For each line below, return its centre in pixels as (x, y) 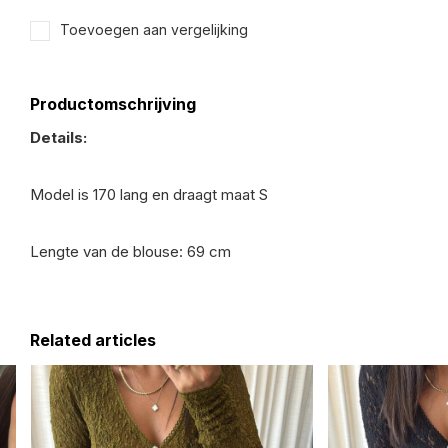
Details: (58, 137)
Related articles (93, 340)
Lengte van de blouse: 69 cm (130, 251)
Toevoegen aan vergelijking (154, 29)
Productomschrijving (113, 104)
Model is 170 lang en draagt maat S (149, 194)
